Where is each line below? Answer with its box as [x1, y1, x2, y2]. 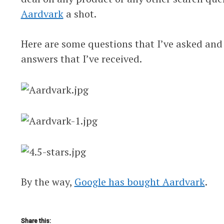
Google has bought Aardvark [74, 175, 205, 188]
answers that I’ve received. [20, 52, 142, 65]
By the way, [20, 175, 74, 188]
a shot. [63, 7, 96, 20]
